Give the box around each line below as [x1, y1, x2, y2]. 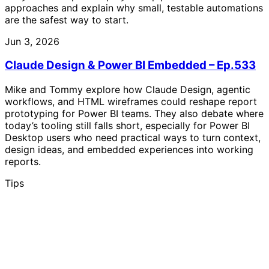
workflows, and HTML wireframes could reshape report [5, 95, 257, 107]
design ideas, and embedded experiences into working [5, 143, 253, 156]
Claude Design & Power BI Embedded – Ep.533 [5, 58, 256, 73]
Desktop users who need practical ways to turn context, [5, 131, 261, 144]
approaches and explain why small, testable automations [5, 1, 263, 14]
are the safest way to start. [5, 13, 128, 26]
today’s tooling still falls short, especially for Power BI [5, 119, 250, 131]
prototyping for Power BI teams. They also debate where [5, 107, 264, 119]
